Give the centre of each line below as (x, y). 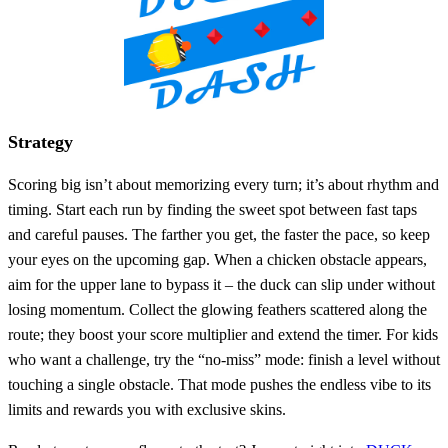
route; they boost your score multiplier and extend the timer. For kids (223, 335)
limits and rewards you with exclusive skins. (147, 410)
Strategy (40, 142)
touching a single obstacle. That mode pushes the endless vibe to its (219, 385)
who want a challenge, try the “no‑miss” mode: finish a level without (224, 360)
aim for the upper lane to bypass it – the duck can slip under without (221, 285)
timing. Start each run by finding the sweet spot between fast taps (212, 210)
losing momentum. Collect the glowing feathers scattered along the (217, 310)
